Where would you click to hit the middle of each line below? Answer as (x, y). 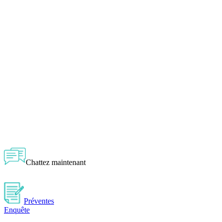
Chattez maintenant (56, 162)
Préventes (39, 201)
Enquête (17, 210)
